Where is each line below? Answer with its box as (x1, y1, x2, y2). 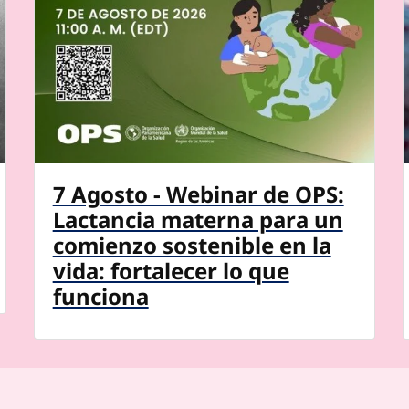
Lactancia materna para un (52, 204, 343, 235)
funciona (52, 280, 149, 311)
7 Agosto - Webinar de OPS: (52, 178, 344, 209)
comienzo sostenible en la (52, 229, 331, 260)
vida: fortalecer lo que (52, 255, 289, 286)
